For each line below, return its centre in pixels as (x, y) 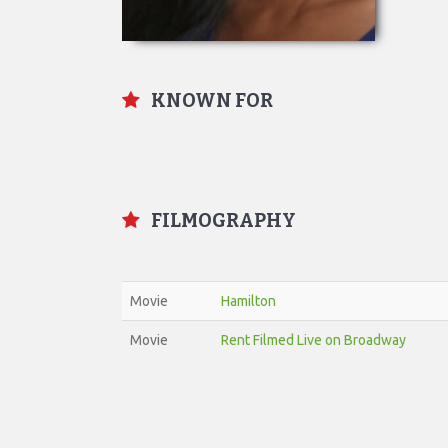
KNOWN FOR (210, 100)
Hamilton (248, 301)
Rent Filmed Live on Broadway (313, 340)
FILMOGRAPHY (222, 220)
